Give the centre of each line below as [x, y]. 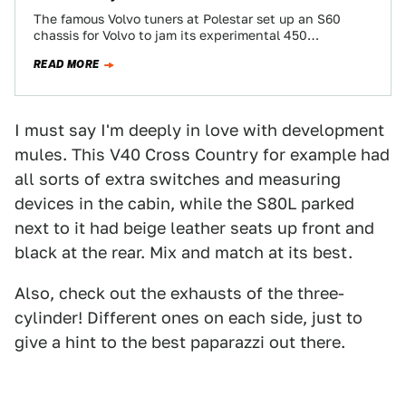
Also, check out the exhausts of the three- [179, 293]
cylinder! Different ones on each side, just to [188, 318]
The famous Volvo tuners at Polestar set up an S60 [187, 19]
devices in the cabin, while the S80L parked [184, 203]
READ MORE [67, 64]
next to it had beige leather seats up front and [194, 228]
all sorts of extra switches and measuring [178, 179]
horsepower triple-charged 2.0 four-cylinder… [171, 52]
